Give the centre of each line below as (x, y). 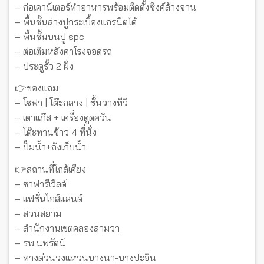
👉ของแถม (37, 88)
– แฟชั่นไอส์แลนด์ (49, 198)
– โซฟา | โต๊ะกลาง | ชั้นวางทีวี (71, 103)
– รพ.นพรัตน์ (40, 242)
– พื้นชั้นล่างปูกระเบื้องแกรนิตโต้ (76, 22)
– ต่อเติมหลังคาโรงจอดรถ (63, 51)
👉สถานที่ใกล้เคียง (50, 169)
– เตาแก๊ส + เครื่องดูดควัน (63, 118)
